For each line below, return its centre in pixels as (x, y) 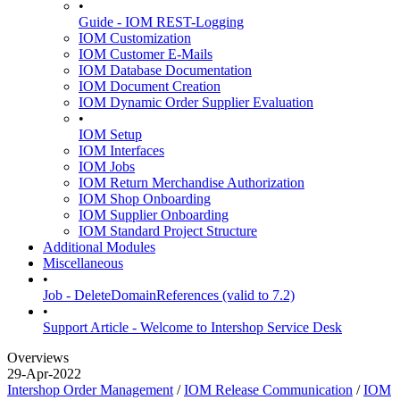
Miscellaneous (83, 263)
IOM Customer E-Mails (146, 54)
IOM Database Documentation (165, 70)
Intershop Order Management (90, 390)
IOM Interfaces (121, 150)
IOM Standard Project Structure (168, 231)
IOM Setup (110, 134)
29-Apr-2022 (44, 374)
